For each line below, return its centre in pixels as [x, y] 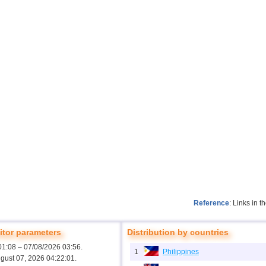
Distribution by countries [178, 232]
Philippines [181, 252]
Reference [211, 203]
